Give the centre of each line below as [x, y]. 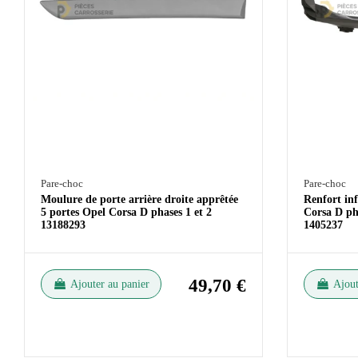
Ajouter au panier [110, 284]
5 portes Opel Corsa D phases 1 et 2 [126, 212]
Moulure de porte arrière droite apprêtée [139, 199]
